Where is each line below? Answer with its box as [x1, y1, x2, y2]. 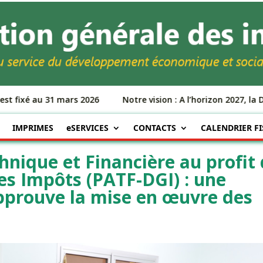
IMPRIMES [12, 122, 53, 134]
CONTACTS [133, 122, 176, 134]
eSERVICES [66, 122, 109, 134]
